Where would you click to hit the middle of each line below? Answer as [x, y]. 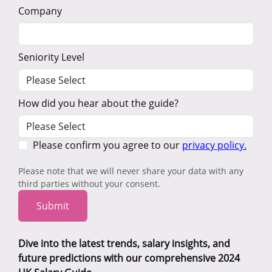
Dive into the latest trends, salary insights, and [124, 244]
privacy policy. [214, 145]
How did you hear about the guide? [98, 104]
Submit [53, 206]
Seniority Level [51, 57]
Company [40, 11]
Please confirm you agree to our [107, 145]
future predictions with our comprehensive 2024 [129, 258]
